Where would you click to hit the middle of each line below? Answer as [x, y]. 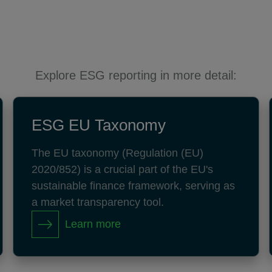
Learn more [93, 224]
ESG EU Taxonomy [99, 125]
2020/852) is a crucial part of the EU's [123, 169]
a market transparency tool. [98, 202]
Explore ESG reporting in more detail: [136, 75]
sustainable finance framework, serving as [134, 186]
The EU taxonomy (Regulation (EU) [118, 153]
